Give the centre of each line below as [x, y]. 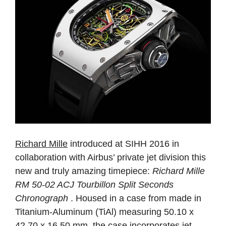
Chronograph [43, 198]
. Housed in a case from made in [136, 198]
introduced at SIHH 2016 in [123, 144]
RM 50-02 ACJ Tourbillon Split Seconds [94, 184]
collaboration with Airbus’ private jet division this [110, 157]
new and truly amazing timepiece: [84, 171]
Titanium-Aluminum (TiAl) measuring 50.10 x [104, 212]
